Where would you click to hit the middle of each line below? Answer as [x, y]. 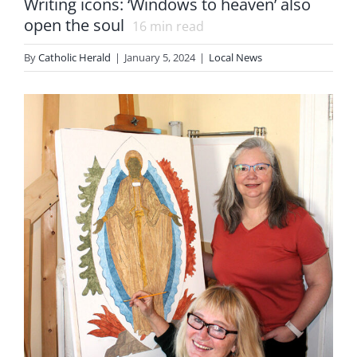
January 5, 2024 [160, 57]
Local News [235, 57]
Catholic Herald [75, 57]
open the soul [74, 25]
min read [175, 26]
